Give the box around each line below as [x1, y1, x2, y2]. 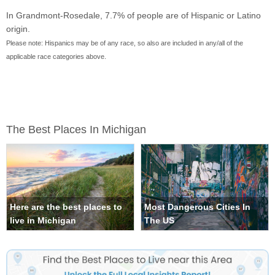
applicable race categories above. [6, 53, 106, 61]
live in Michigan [10, 215, 76, 226]
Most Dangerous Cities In [144, 202, 250, 212]
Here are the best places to [10, 202, 122, 212]
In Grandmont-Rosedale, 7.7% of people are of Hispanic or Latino [6, 10, 261, 21]
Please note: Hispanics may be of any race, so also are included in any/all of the [6, 39, 243, 47]
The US [144, 215, 174, 226]
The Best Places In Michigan [6, 123, 146, 136]
